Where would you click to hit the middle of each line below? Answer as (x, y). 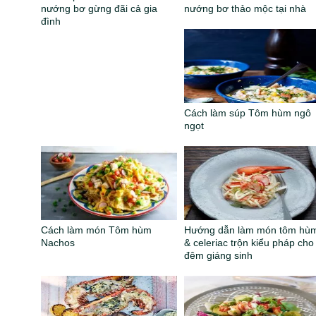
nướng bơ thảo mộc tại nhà (245, 9)
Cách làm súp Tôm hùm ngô (248, 113)
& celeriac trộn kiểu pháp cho (249, 243)
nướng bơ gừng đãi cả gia (99, 9)
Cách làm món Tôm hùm (97, 230)
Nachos (58, 243)
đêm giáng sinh (219, 256)
